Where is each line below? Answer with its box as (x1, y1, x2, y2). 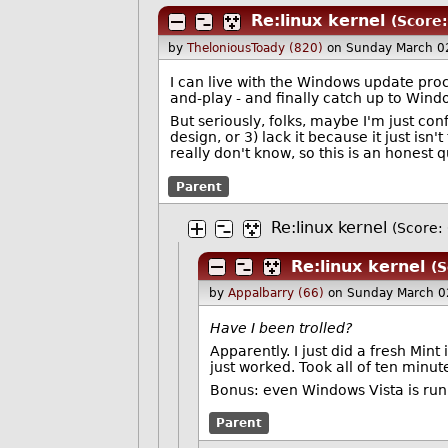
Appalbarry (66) (227, 286, 324, 301)
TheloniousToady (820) (187, 40, 324, 55)
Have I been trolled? (210, 319, 353, 336)
